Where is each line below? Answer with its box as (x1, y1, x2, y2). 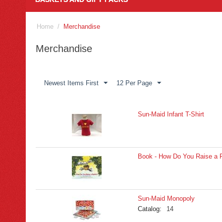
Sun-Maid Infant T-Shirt (138, 111, 204, 118)
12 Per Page (116, 79, 152, 87)
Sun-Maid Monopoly (138, 195, 195, 202)
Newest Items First (44, 79, 99, 87)
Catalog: (138, 205, 162, 213)
